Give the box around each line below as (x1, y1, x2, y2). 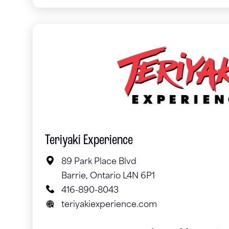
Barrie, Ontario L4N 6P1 (61, 172, 155, 181)
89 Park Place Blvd (61, 158, 139, 167)
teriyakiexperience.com (61, 201, 157, 210)
